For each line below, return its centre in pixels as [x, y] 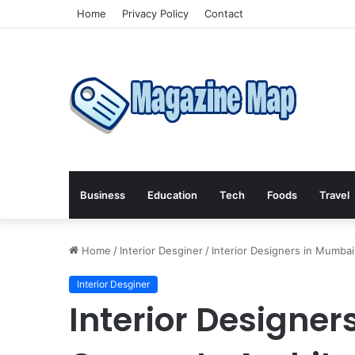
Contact [224, 13]
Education [172, 195]
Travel [334, 195]
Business [103, 195]
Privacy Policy [155, 13]
